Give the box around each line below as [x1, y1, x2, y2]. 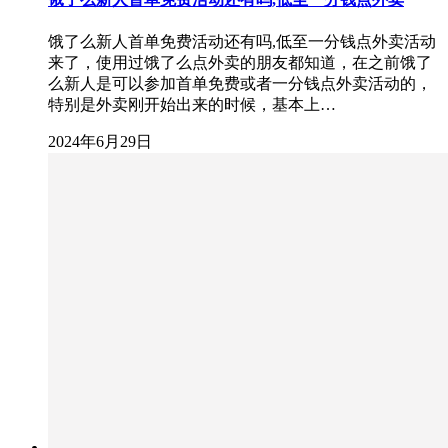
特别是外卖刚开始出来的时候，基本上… [48, 96, 336, 114]
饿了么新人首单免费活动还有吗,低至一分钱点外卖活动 [48, 33, 436, 51]
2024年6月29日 [48, 133, 152, 151]
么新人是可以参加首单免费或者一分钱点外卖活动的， [48, 75, 432, 93]
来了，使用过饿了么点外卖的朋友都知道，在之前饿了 [48, 54, 432, 72]
